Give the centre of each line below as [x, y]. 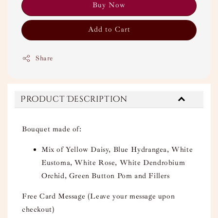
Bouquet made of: [53, 129]
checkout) [38, 210]
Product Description [74, 99]
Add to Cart [109, 30]
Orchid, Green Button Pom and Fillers [106, 176]
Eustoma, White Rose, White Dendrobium [113, 163]
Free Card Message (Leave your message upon [99, 197]
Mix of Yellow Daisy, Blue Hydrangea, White [117, 150]
